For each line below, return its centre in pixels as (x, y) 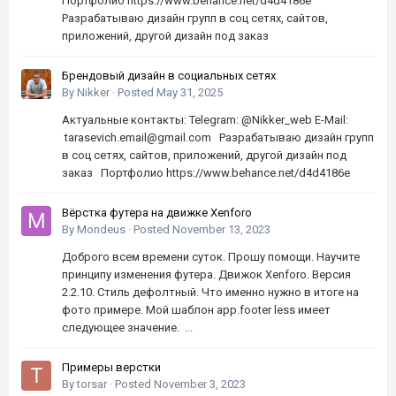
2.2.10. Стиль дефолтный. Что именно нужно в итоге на (210, 293)
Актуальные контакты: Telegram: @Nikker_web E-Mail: (206, 120)
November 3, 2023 (200, 385)
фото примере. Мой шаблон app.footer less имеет (196, 310)
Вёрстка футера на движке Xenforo (157, 213)
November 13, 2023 (221, 230)
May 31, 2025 (190, 93)
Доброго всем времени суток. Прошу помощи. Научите (211, 257)
